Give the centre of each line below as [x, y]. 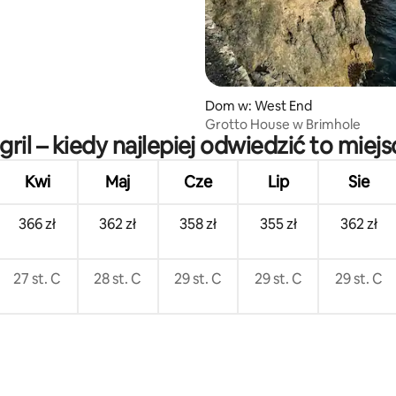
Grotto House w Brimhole [283, 125]
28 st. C [118, 279]
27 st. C [38, 279]
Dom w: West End [259, 106]
